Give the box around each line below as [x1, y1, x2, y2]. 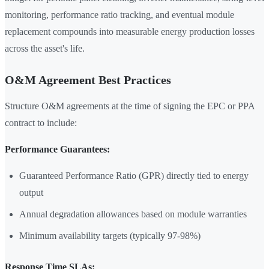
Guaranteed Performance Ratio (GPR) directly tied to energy [19, 171, 249, 181]
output [19, 187, 43, 198]
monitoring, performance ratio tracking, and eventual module [5, 10, 234, 20]
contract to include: [5, 118, 77, 128]
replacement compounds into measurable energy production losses [5, 26, 255, 37]
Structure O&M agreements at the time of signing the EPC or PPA [5, 101, 255, 112]
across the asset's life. [5, 43, 85, 54]
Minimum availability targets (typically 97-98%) [19, 231, 201, 241]
